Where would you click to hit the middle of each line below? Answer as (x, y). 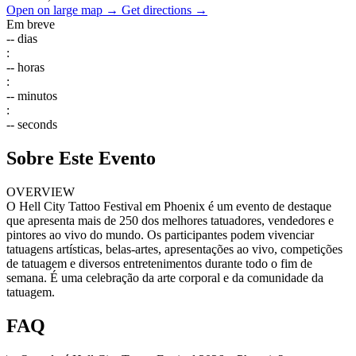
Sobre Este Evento (81, 158)
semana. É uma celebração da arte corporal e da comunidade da (165, 277)
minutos (37, 96)
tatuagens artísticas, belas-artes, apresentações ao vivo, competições (174, 249)
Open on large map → (64, 10)
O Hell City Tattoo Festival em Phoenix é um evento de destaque (169, 206)
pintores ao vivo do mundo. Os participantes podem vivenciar (160, 234)
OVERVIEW (41, 192)
